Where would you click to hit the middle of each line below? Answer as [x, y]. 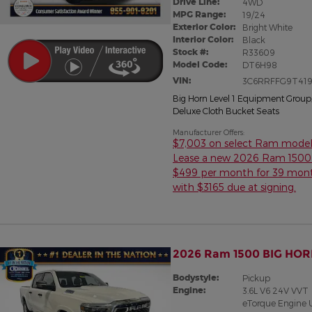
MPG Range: [199, 14]
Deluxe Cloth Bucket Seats [226, 110]
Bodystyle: [196, 277]
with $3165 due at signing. [234, 187]
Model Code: [200, 64]
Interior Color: [203, 39]
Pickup [256, 278]
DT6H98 [259, 64]
